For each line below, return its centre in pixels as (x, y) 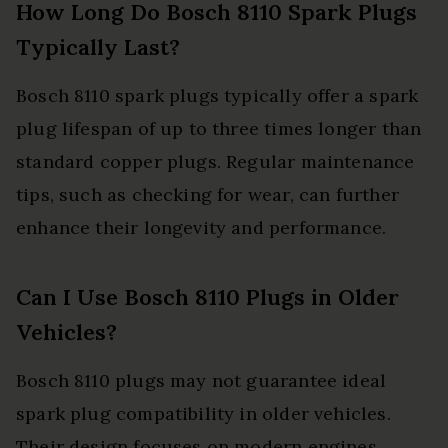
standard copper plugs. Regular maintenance (215, 162)
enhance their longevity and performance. (201, 228)
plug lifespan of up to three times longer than (219, 129)
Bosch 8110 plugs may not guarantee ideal (201, 381)
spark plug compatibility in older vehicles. (203, 414)
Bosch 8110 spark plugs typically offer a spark (217, 96)
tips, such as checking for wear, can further (207, 195)
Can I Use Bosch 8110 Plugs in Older (207, 297)
